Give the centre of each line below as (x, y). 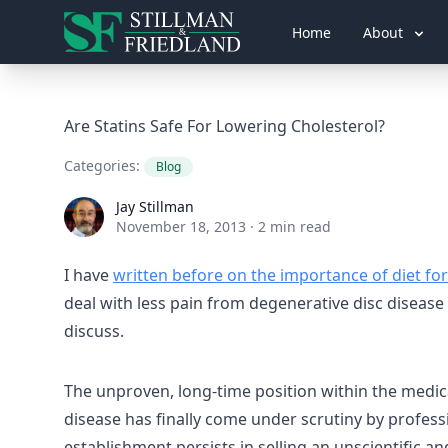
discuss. (94, 331)
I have (88, 275)
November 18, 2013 (181, 226)
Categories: (104, 165)
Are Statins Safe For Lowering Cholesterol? (224, 126)
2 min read (294, 226)
